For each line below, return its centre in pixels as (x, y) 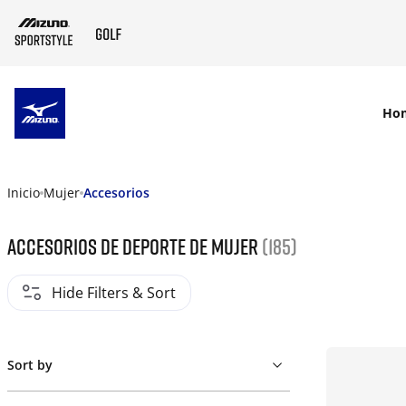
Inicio (24, 193)
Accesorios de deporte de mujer (135, 246)
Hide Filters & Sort (114, 293)
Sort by (30, 365)
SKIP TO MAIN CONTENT (153, 113)
